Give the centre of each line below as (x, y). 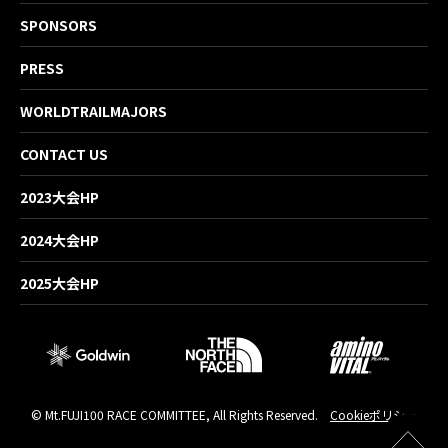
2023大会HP (59, 196)
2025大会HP (59, 282)
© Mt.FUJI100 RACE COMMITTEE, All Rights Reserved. (174, 414)
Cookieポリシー (373, 414)
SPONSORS (58, 24)
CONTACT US (64, 153)
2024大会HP (59, 239)
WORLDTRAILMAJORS (93, 110)
